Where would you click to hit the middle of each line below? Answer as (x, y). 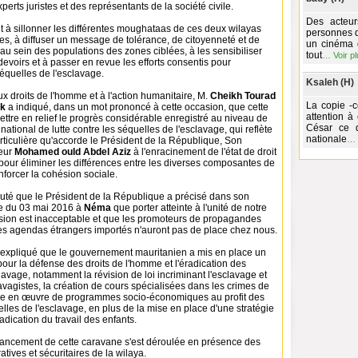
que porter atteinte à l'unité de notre (190, 208)
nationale (326, 139)
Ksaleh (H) (330, 82)
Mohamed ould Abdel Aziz (73, 152)
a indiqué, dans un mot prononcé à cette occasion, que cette (137, 107)
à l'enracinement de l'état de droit (204, 152)
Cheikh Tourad (243, 96)
